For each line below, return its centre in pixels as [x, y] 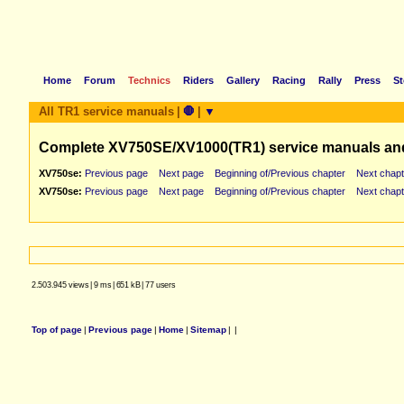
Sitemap [208, 330]
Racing [289, 80]
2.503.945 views [60, 285]
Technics [149, 80]
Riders [198, 80]
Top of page [57, 330]
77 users [160, 285]
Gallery [243, 80]
